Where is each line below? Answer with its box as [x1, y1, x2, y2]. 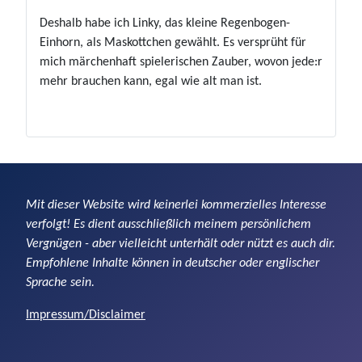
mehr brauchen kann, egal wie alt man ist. [40, 74, 262, 88]
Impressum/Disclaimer [26, 309, 145, 322]
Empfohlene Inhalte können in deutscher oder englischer [26, 257, 319, 270]
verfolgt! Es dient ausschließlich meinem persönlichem [26, 218, 311, 231]
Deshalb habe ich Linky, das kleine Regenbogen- [40, 16, 290, 30]
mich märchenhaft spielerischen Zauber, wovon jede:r [40, 55, 322, 69]
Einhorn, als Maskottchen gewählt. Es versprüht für [40, 36, 306, 49]
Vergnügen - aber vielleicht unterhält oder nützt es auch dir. [26, 238, 335, 250]
